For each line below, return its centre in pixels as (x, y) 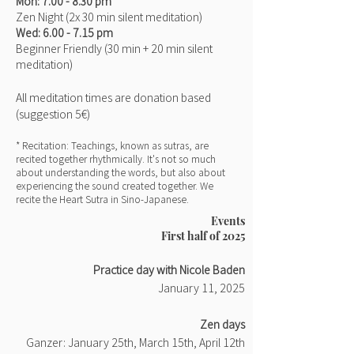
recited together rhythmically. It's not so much (116, 158)
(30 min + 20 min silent (157, 48)
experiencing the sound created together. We (115, 185)
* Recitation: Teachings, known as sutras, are (112, 145)
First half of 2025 (203, 236)
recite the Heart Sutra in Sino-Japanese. (102, 199)
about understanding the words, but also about (121, 172)
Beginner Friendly (59, 48)
